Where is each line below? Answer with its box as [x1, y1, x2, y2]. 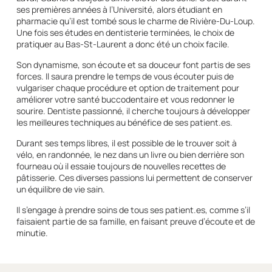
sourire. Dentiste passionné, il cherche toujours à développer [16, 104, 250, 117]
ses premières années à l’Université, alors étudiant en [16, 3, 222, 15]
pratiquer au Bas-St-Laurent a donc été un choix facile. [16, 38, 229, 50]
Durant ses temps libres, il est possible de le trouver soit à [16, 137, 237, 149]
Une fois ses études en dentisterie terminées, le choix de [16, 26, 234, 38]
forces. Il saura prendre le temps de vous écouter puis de [16, 70, 234, 82]
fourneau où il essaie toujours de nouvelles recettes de [16, 160, 226, 172]
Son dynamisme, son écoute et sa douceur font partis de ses [16, 58, 250, 70]
